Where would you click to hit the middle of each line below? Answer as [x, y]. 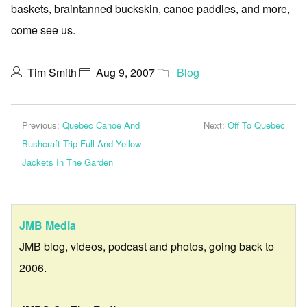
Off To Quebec [256, 125]
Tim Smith [52, 72]
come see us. [43, 30]
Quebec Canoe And [101, 125]
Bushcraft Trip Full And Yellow [82, 144]
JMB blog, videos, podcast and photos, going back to [147, 246]
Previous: [42, 125]
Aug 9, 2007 [125, 72]
